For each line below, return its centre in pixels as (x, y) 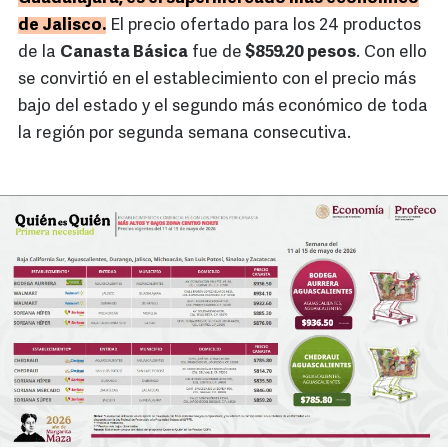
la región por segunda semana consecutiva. (184, 134)
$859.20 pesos (299, 53)
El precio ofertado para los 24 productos (263, 26)
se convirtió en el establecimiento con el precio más (217, 80)
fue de (215, 53)
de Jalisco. (62, 26)
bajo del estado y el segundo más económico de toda (223, 107)
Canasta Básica (124, 53)
